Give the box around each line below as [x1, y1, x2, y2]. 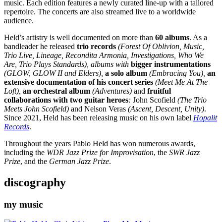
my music [4, 199, 43, 210]
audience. [4, 16, 34, 25]
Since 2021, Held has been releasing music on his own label [4, 113, 193, 122]
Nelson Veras [84, 105, 128, 113]
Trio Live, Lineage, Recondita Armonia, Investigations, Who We [4, 51, 204, 60]
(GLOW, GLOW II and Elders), [4, 69, 105, 78]
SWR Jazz [169, 148, 200, 157]
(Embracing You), [147, 69, 207, 78]
